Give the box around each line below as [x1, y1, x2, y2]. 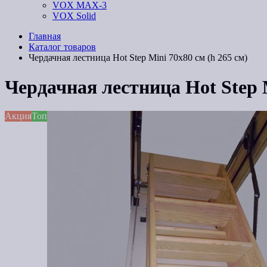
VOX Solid [52, 11, 96, 21]
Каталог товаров [29, 42, 96, 52]
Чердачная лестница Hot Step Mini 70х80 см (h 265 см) [29, 52, 247, 63]
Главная [29, 31, 61, 42]
